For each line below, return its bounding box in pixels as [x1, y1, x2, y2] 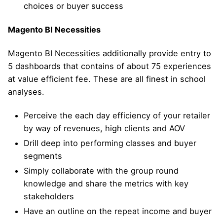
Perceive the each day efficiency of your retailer [24, 110, 210, 121]
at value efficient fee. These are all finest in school [8, 74, 206, 84]
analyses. [8, 86, 44, 97]
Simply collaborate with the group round [24, 166, 179, 176]
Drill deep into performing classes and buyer [24, 138, 196, 148]
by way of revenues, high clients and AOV [24, 123, 185, 134]
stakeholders [24, 191, 74, 202]
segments [24, 151, 62, 161]
